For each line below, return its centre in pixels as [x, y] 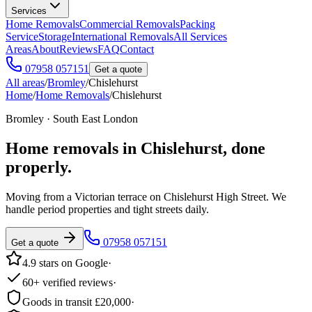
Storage [55, 37]
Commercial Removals [130, 24]
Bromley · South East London [72, 119]
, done [244, 148]
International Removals [123, 37]
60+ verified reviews [68, 282]
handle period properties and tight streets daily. [107, 209]
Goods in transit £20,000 [77, 302]
